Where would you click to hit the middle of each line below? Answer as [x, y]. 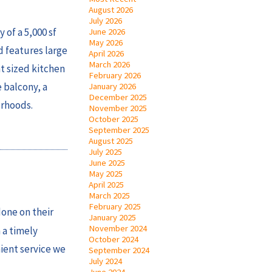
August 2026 [111, 9]
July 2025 [105, 151]
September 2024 [119, 250]
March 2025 [109, 195]
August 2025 [111, 141]
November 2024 [118, 228]
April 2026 [106, 53]
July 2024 [105, 261]
